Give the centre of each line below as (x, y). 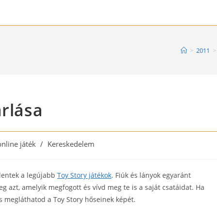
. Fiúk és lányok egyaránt (151, 175)
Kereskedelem (71, 144)
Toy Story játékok (84, 175)
